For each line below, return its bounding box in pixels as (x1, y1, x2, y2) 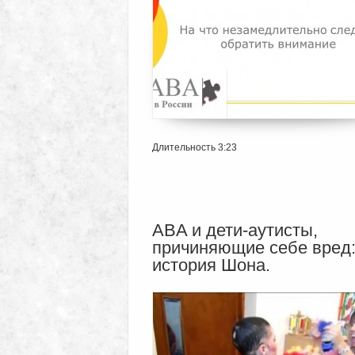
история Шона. (152, 255, 270, 276)
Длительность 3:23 (152, 142, 237, 154)
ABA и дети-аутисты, (152, 220, 318, 241)
